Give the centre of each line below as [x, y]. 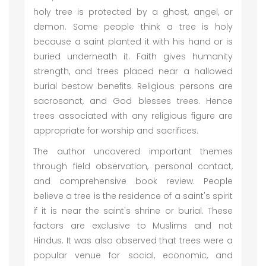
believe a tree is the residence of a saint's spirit [133, 196]
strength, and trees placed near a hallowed [133, 71]
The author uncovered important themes [133, 151]
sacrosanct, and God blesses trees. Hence [133, 101]
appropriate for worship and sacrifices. [116, 131]
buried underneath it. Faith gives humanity [133, 56]
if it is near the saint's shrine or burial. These [133, 211]
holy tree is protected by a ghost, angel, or [133, 12]
